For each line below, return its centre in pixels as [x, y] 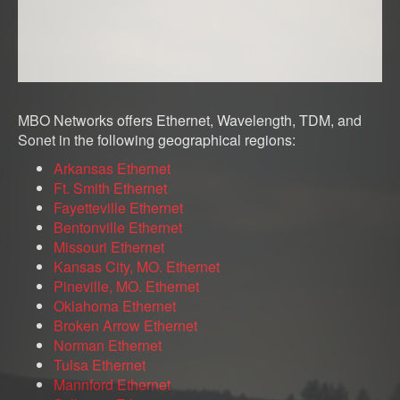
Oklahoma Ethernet [115, 306]
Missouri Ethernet [109, 247]
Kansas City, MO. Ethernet [137, 267]
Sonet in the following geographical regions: [157, 140]
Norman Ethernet [108, 346]
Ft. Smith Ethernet [110, 188]
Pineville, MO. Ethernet [126, 287]
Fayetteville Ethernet [118, 208]
